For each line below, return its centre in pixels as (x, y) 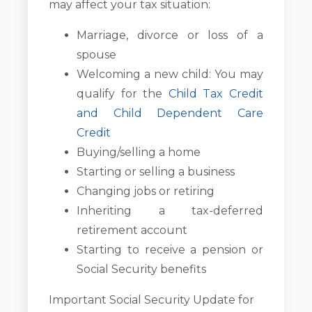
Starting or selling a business (156, 172)
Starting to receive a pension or (170, 250)
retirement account (132, 231)
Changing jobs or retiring (146, 192)
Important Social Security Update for (152, 300)
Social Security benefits (142, 270)
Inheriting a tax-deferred (170, 211)
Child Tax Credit (216, 94)
